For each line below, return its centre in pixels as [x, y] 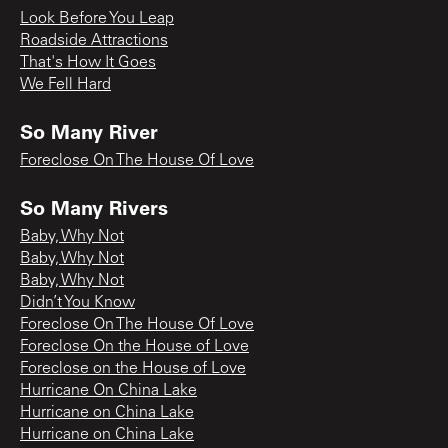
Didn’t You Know [77, 303]
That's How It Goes [88, 63]
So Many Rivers [94, 207]
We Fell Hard [65, 85]
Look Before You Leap [97, 19]
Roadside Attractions [94, 41]
